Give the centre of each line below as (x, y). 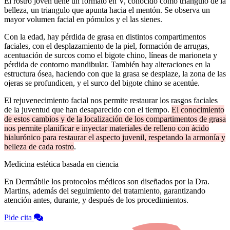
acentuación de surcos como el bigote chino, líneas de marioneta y (111, 55)
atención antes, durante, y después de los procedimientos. (96, 200)
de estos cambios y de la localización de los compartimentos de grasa (115, 119)
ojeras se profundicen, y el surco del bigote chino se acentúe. (102, 83)
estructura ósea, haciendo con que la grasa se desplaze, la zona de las (115, 73)
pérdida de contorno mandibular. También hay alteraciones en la (107, 64)
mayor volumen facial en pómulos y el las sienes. (83, 19)
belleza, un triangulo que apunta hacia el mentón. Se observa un (107, 10)
